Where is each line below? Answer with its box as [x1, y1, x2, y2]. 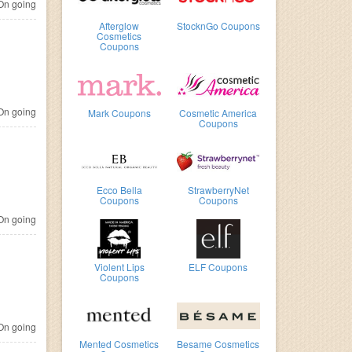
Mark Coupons [87, 106, 151, 119]
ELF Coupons [189, 260, 248, 273]
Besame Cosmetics [177, 337, 260, 350]
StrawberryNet [187, 183, 249, 196]
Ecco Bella [96, 183, 142, 196]
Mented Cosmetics [79, 337, 159, 350]
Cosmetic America [179, 106, 258, 119]
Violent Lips [93, 260, 145, 273]
